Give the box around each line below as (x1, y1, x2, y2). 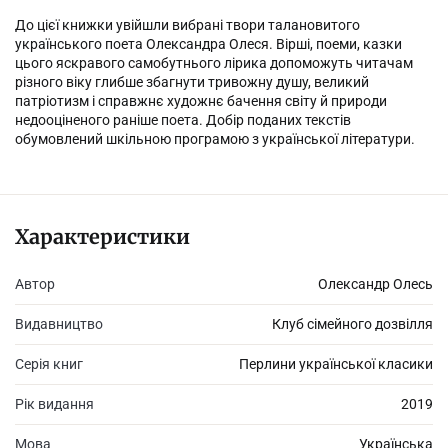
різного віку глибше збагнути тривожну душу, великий (15, 74, 369, 90)
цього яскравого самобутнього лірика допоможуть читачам (15, 55, 413, 71)
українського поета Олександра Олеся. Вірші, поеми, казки (15, 36, 402, 52)
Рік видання (15, 396, 94, 412)
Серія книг (15, 356, 83, 372)
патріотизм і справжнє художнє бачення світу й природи (15, 93, 387, 109)
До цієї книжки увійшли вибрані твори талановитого (15, 17, 360, 33)
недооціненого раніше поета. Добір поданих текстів (15, 112, 351, 128)
